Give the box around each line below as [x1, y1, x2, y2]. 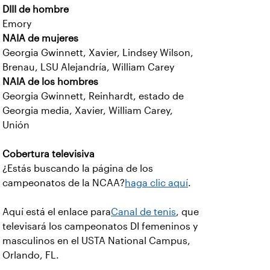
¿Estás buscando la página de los [2, 163, 153, 174]
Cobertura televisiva [2, 149, 95, 159]
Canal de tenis [111, 207, 176, 217]
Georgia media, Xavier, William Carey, [2, 105, 173, 116]
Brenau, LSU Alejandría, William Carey [2, 62, 174, 72]
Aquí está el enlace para [2, 207, 111, 217]
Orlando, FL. [2, 250, 59, 260]
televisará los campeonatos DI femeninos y [2, 221, 198, 231]
